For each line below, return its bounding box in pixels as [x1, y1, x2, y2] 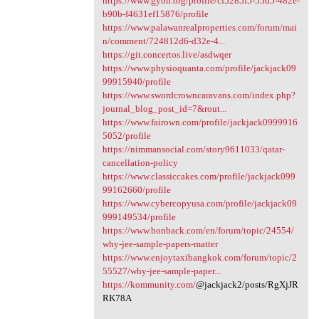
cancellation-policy [102, 157, 178, 169]
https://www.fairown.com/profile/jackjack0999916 [102, 117, 298, 128]
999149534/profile [102, 211, 176, 223]
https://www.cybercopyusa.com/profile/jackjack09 [102, 198, 297, 209]
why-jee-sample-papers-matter [102, 239, 218, 250]
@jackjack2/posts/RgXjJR [195, 279, 298, 291]
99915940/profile [102, 76, 171, 88]
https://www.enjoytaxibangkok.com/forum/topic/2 [102, 252, 297, 263]
